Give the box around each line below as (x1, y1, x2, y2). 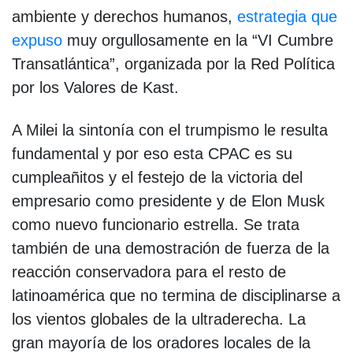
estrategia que (237, 7, 337, 25)
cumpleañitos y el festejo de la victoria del (12, 168, 303, 186)
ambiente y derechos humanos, (12, 7, 237, 25)
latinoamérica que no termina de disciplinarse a (12, 286, 340, 304)
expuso (12, 31, 62, 49)
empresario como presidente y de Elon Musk (12, 191, 325, 210)
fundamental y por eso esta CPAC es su (12, 144, 292, 162)
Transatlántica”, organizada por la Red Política (12, 54, 335, 72)
